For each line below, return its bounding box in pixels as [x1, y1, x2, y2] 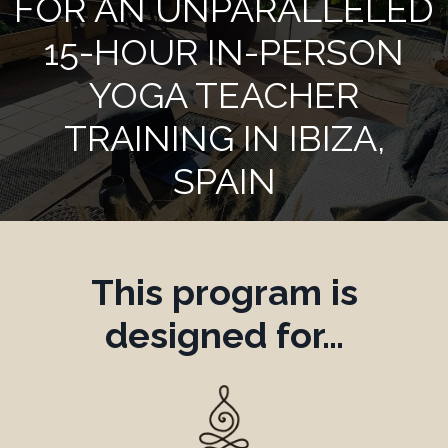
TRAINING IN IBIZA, [63, 116, 385, 159]
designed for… [104, 313, 344, 356]
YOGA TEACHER [89, 73, 359, 116]
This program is [90, 270, 358, 313]
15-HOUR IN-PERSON [44, 30, 404, 73]
